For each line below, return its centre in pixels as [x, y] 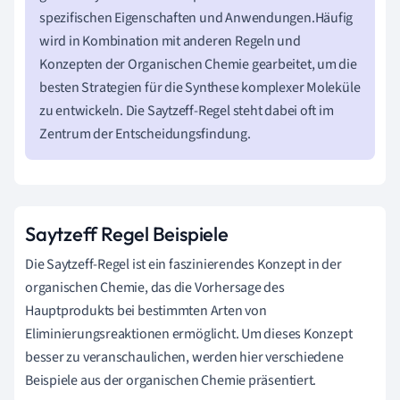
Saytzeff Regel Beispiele [127, 233]
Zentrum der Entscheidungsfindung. [145, 133]
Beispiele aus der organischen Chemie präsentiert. [171, 380]
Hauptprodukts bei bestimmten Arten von [146, 310]
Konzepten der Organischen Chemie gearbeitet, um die [198, 64]
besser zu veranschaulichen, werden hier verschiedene [184, 357]
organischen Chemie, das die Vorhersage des [155, 287]
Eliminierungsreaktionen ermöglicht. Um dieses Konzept [189, 333]
